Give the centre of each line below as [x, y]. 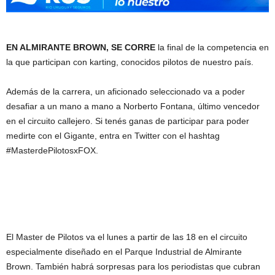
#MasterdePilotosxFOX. [52, 150]
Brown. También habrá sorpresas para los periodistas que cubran [133, 266]
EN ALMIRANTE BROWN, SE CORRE [81, 47]
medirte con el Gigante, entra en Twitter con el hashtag [113, 136]
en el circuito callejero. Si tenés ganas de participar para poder [128, 121]
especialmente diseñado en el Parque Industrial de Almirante [124, 252]
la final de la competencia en [212, 47]
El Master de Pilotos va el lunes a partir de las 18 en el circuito [127, 237]
